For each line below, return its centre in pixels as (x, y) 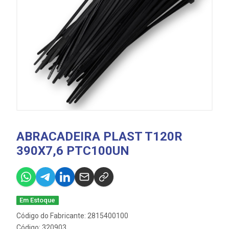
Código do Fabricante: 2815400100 (72, 216)
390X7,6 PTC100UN (73, 151)
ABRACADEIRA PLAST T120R (99, 136)
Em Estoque (38, 200)
